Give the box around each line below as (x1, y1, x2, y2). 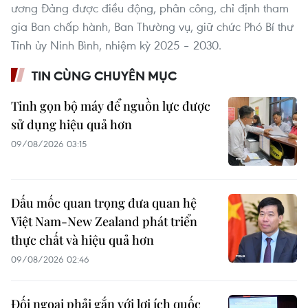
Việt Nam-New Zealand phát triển (11, 213, 197, 230)
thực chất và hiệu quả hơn (11, 232, 154, 249)
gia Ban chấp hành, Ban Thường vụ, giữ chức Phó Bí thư (11, 19, 294, 35)
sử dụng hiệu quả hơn (11, 116, 132, 133)
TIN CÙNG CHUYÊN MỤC (32, 67, 177, 85)
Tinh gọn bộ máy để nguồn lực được (11, 98, 210, 115)
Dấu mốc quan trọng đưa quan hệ (11, 195, 197, 212)
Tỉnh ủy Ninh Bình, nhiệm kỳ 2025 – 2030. (11, 37, 221, 54)
